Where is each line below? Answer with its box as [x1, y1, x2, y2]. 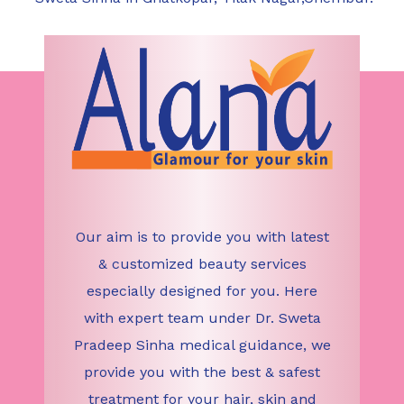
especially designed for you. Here [87, 281, 317, 299]
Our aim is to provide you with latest [75, 227, 329, 245]
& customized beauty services [97, 254, 307, 272]
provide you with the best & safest [84, 363, 320, 381]
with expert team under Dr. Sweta [83, 308, 321, 326]
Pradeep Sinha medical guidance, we [73, 335, 331, 353]
